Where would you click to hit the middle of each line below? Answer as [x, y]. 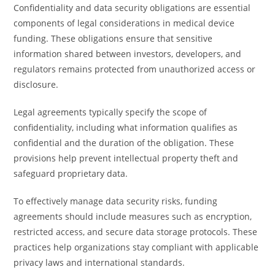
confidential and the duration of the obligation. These [124, 143]
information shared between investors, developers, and [128, 54]
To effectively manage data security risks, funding [116, 201]
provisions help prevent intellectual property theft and [126, 158]
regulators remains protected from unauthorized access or [135, 69]
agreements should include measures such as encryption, [133, 216]
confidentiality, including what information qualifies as [126, 127]
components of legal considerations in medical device [124, 23]
